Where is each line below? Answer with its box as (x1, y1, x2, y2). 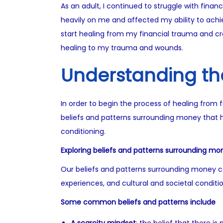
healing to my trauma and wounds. (61, 43, 183, 53)
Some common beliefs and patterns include (61, 197, 216, 207)
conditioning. (61, 126, 106, 136)
